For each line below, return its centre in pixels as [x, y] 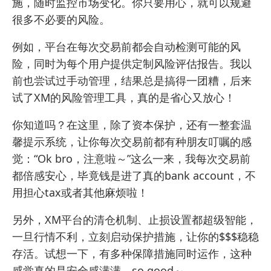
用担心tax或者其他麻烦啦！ [80, 192]
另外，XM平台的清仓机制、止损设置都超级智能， [135, 219]
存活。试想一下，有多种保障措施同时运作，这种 [132, 253]
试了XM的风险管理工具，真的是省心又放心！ [124, 97]
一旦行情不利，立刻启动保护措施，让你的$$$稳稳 [135, 236]
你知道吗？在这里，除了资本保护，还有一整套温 [132, 124]
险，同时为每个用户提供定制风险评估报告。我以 [132, 63]
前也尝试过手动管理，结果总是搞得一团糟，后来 [132, 80]
